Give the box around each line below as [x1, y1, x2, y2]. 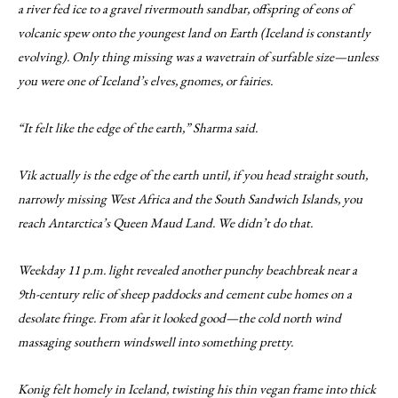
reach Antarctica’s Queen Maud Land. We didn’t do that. [18, 214, 313, 231]
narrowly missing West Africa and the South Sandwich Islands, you [18, 190, 362, 207]
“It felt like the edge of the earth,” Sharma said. [18, 119, 258, 136]
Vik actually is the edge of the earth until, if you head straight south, [18, 166, 368, 183]
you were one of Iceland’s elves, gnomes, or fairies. [18, 72, 275, 89]
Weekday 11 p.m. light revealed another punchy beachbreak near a [18, 261, 357, 278]
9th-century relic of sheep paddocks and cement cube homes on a [18, 285, 352, 302]
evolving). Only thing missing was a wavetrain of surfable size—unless [18, 48, 378, 65]
